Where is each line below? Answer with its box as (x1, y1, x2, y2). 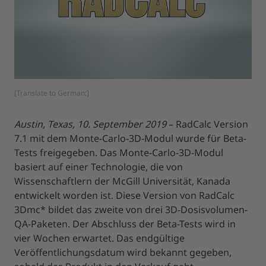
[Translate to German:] (14, 87, 89, 98)
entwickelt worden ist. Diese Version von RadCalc (14, 188, 235, 202)
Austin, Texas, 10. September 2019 (14, 117, 166, 131)
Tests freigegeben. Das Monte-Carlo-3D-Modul (14, 145, 223, 159)
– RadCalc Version (166, 117, 248, 131)
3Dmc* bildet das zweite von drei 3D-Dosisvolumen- (14, 202, 248, 216)
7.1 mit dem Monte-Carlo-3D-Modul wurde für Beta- (14, 131, 246, 145)
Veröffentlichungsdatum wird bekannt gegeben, (14, 245, 232, 259)
